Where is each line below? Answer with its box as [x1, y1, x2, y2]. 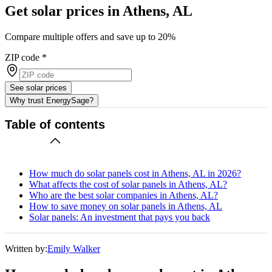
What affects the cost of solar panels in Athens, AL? [29, 178, 227, 189]
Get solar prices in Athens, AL [5, 2, 192, 19]
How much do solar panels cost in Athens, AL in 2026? [29, 168, 241, 178]
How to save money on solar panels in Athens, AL [29, 200, 222, 211]
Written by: [5, 243, 47, 254]
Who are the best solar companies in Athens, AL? [29, 189, 218, 200]
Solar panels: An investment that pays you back [29, 211, 210, 222]
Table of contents [5, 118, 105, 132]
